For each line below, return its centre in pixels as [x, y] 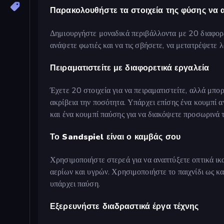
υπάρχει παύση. [75, 184]
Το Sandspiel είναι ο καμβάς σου [115, 137]
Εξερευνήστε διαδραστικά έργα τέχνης [124, 206]
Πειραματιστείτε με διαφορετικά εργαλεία [130, 68]
